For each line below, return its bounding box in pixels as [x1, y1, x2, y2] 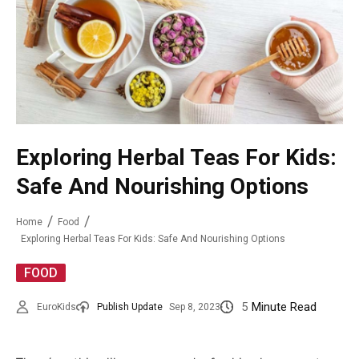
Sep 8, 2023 [169, 301, 220, 313]
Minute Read [252, 300, 317, 315]
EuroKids [37, 301, 76, 313]
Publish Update [97, 301, 163, 313]
